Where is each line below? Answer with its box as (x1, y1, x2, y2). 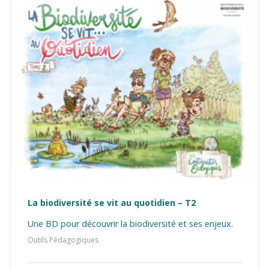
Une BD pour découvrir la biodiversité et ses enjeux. (28, 217, 233, 229)
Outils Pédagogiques (28, 234, 98, 245)
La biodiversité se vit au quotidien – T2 (28, 196, 196, 208)
